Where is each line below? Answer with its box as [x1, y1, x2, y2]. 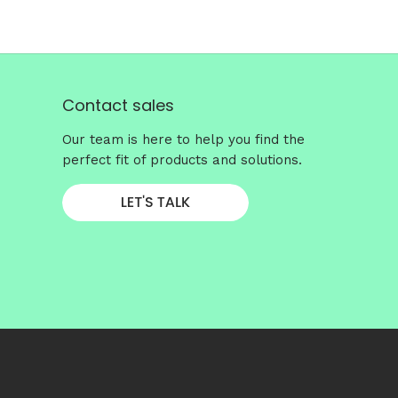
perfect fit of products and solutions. [62, 152, 302, 169]
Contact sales [62, 94, 174, 117]
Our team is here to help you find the [62, 131, 305, 148]
